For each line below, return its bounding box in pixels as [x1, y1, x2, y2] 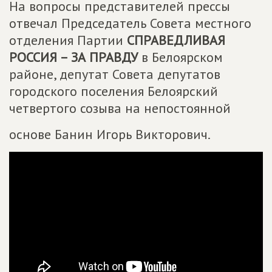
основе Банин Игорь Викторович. [9, 126, 211, 143]
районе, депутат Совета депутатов [9, 66, 220, 83]
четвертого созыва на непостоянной [9, 100, 231, 117]
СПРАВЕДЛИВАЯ [127, 32, 225, 49]
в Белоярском [138, 49, 223, 66]
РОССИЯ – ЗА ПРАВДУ [9, 49, 138, 66]
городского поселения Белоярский [9, 83, 218, 100]
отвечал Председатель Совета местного [9, 15, 251, 32]
